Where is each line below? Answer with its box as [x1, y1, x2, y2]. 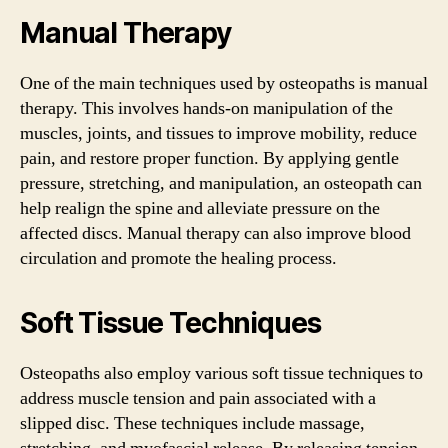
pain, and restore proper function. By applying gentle [20, 147, 399, 170]
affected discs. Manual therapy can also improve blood [20, 222, 411, 245]
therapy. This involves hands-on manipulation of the [20, 97, 393, 120]
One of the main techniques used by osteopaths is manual [20, 72, 428, 95]
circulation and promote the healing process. [20, 247, 337, 270]
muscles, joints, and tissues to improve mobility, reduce [20, 122, 417, 145]
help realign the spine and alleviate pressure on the [20, 197, 380, 220]
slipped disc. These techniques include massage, [20, 412, 365, 435]
